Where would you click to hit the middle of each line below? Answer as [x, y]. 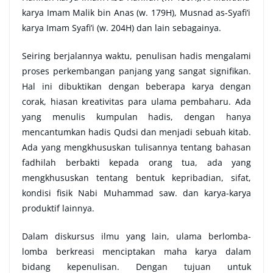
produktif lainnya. [59, 208]
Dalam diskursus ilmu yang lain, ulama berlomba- [136, 236]
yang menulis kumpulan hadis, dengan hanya [136, 117]
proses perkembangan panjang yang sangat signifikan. [136, 71]
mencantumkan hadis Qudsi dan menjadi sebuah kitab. [136, 132]
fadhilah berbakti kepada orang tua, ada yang [136, 163]
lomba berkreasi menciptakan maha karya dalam [136, 252]
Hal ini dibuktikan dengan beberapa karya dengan [136, 87]
